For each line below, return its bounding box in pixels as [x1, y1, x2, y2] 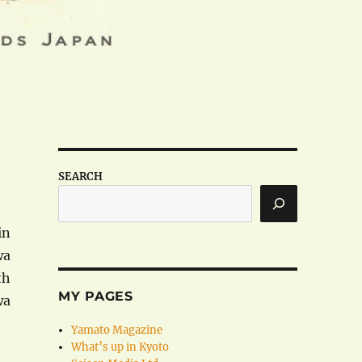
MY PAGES [57, 288, 133, 304]
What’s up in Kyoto [71, 339, 170, 354]
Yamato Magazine [71, 322, 163, 337]
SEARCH [57, 169, 103, 183]
